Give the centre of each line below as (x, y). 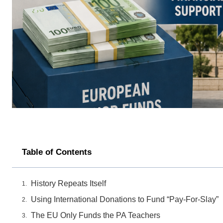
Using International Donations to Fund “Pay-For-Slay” (125, 200)
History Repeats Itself (68, 184)
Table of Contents (57, 152)
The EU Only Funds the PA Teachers (96, 216)
